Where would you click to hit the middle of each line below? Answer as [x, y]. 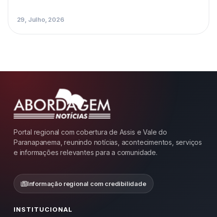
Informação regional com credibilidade [86, 184]
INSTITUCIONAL [43, 209]
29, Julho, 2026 [40, 20]
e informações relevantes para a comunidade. [85, 153]
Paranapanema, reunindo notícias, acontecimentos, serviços [108, 142]
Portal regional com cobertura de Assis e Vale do [90, 132]
